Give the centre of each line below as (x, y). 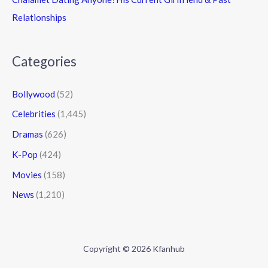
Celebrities (34, 114)
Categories (44, 62)
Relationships (39, 18)
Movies (27, 174)
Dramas (28, 134)
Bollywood (33, 94)
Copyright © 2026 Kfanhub (134, 248)
